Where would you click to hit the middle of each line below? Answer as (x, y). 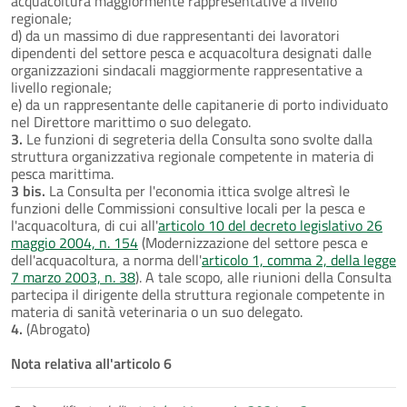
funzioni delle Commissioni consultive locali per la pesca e (188, 208)
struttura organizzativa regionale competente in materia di (193, 156)
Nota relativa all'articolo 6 (91, 363)
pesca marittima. (62, 173)
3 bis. (28, 190)
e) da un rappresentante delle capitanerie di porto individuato (199, 104)
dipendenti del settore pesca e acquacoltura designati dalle (191, 52)
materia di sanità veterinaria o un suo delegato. (157, 311)
